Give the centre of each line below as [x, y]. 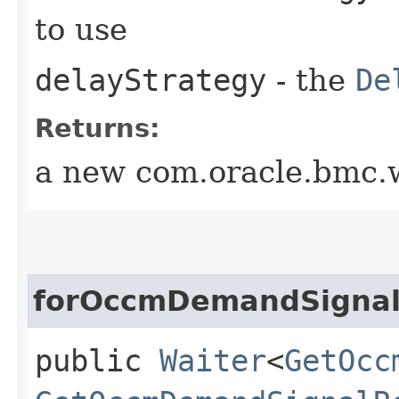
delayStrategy [151, 80]
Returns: [98, 128]
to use [81, 29]
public [97, 360]
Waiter [213, 360]
